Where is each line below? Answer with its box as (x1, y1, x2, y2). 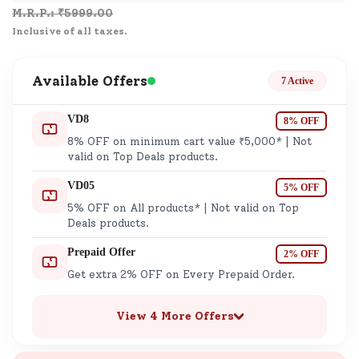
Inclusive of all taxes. (12, 26, 127, 37)
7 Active (281, 75, 313, 87)
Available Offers (32, 72, 147, 89)
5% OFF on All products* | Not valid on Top (67, 202, 299, 214)
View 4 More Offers (115, 309, 234, 323)
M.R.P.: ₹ (12, 6, 64, 20)
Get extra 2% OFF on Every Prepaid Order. (67, 268, 295, 280)
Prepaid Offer (67, 246, 135, 258)
